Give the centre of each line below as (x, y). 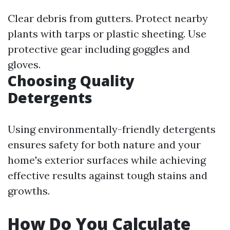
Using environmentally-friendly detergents (112, 129)
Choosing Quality (71, 81)
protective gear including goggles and (99, 49)
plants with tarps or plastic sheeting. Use (107, 34)
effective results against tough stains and (108, 175)
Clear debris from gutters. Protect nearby (108, 18)
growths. (29, 191)
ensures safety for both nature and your (104, 145)
